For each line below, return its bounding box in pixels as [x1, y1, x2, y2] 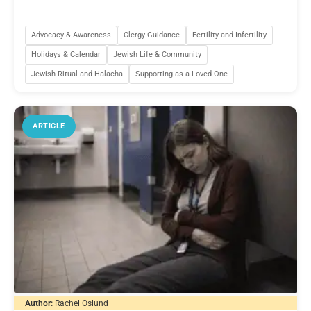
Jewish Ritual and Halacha [31, 69, 123, 78]
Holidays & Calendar [31, 49, 101, 59]
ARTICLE [33, 121, 65, 131]
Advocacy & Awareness [31, 30, 111, 40]
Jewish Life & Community [113, 49, 201, 59]
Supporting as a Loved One [135, 69, 228, 78]
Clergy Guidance [124, 30, 180, 40]
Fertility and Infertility [192, 30, 267, 40]
